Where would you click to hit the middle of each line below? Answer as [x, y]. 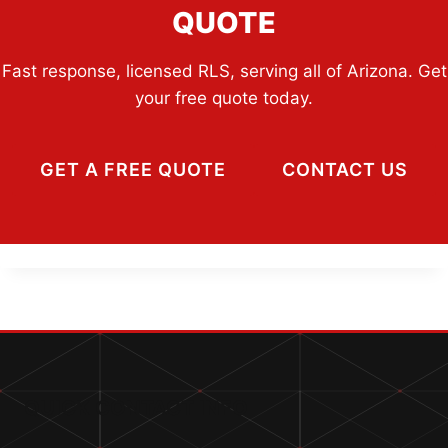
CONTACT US [345, 170]
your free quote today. [224, 98]
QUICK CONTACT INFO [136, 408]
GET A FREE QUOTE [133, 170]
